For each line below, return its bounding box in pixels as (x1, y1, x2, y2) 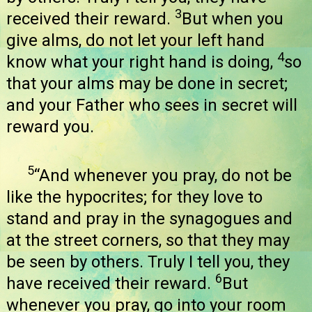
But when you (182, 9, 283, 29)
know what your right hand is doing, (6, 52, 277, 72)
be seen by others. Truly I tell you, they (6, 251, 290, 272)
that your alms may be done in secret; (6, 74, 288, 94)
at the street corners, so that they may (6, 230, 290, 250)
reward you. (6, 117, 94, 137)
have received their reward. (6, 273, 215, 293)
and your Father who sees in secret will (6, 95, 297, 116)
